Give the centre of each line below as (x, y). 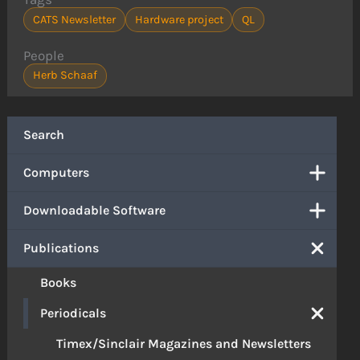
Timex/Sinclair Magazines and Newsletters (184, 344)
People (44, 56)
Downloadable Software (95, 211)
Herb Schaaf (65, 76)
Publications (61, 248)
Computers (57, 173)
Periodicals (74, 313)
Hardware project (179, 19)
